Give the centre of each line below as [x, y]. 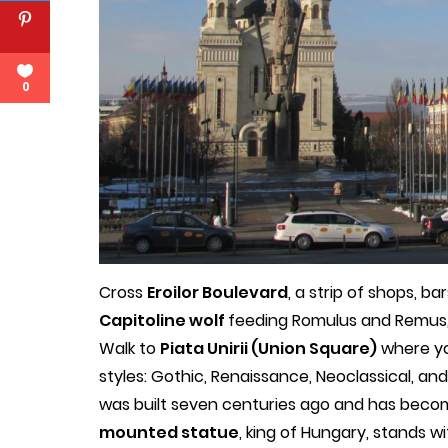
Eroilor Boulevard [217, 292]
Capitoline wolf [163, 320]
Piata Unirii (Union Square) [268, 348]
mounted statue [169, 432]
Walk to [129, 348]
